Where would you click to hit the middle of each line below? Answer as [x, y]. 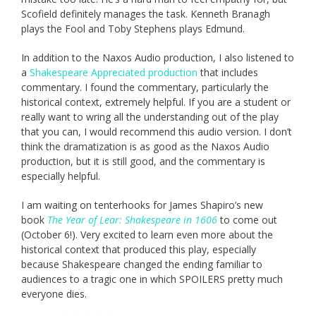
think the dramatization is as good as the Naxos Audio [145, 146]
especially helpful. [61, 176]
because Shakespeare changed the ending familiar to [142, 264]
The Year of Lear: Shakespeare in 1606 [132, 219]
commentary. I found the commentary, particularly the [145, 87]
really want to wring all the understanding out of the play [150, 116]
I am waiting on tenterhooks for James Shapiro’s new [142, 205]
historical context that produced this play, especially [139, 249]
